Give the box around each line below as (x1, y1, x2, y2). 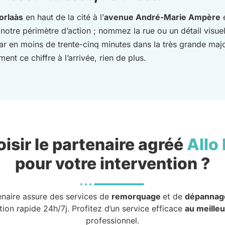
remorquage (111, 191, 163, 201)
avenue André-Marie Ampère (104, 12, 220, 22)
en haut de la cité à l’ (23, 12, 104, 22)
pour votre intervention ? (15, 153, 210, 173)
